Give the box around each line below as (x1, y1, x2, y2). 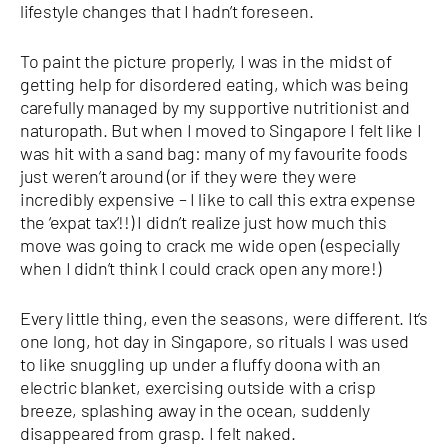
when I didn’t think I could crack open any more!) (20, 256, 381, 279)
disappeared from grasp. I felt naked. (20, 421, 296, 444)
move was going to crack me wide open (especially (20, 233, 400, 256)
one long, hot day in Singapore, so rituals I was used (20, 329, 410, 352)
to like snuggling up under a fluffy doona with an (20, 352, 381, 375)
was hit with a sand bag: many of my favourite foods (20, 141, 408, 164)
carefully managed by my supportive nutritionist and (20, 95, 410, 118)
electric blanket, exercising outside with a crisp (20, 375, 376, 398)
